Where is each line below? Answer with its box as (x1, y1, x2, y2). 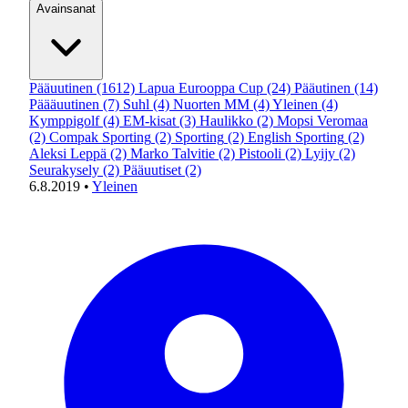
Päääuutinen (29, 97, 99, 112)
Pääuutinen (29, 80, 93, 96)
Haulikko (199, 113, 253, 128)
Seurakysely (29, 162, 99, 178)
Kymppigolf (29, 113, 99, 128)
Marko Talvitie (130, 146, 215, 161)
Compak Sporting (49, 129, 151, 145)
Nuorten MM (173, 97, 250, 112)
